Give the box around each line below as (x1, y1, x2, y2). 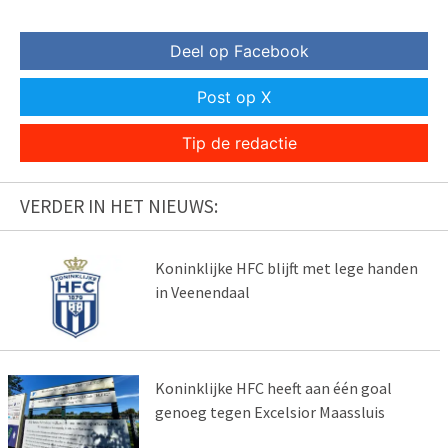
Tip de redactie (181, 133, 297, 154)
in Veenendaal (154, 282, 250, 303)
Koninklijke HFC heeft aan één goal (154, 378, 392, 399)
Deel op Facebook (169, 41, 309, 62)
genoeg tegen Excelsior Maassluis (154, 402, 385, 423)
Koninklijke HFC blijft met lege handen (154, 258, 418, 279)
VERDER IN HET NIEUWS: (20, 194, 218, 219)
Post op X (197, 87, 271, 108)
